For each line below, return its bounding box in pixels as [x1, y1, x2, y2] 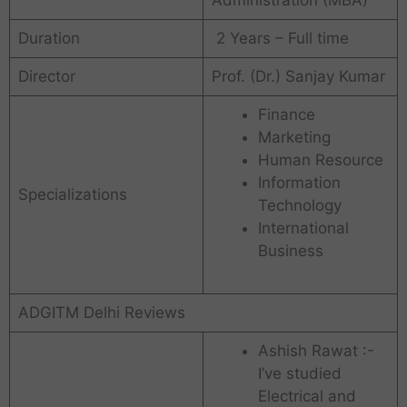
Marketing [257, 128, 331, 147]
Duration [17, 29, 80, 48]
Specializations [17, 185, 127, 204]
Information [257, 174, 341, 193]
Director [17, 67, 75, 86]
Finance [257, 105, 315, 124]
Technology [257, 196, 342, 215]
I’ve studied [257, 364, 342, 383]
